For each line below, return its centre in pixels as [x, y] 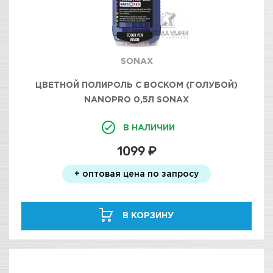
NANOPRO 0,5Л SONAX [136, 99]
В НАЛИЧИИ [149, 127]
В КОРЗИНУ [148, 215]
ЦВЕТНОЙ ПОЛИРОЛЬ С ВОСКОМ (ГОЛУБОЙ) [136, 84]
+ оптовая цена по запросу [136, 173]
